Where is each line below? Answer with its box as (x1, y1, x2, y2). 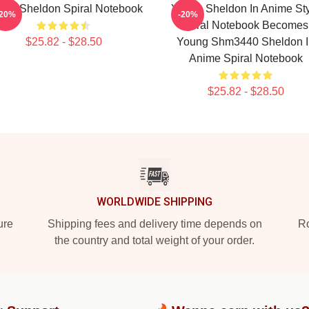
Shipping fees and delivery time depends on (47, 218, 262, 230)
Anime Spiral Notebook (188, 52, 303, 64)
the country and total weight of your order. (54, 235, 255, 246)
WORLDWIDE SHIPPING (97, 195, 212, 208)
